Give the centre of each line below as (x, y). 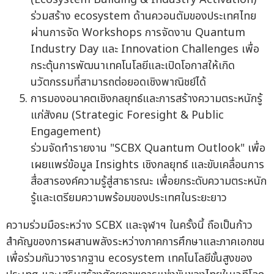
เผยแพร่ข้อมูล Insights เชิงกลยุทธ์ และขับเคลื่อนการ (147, 165)
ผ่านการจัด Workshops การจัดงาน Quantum (138, 33)
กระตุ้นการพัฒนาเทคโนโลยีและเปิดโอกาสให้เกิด (133, 66)
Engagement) (65, 132)
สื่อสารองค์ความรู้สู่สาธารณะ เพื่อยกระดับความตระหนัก (149, 182)
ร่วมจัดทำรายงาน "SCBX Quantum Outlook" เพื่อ (148, 149)
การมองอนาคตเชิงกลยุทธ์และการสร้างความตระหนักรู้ (146, 99)
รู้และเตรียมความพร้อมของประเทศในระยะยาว (129, 198)
